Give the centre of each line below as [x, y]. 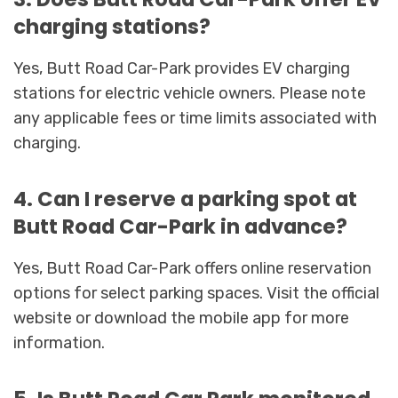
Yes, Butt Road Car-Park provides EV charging [182, 68]
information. [59, 342]
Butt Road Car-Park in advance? [180, 226]
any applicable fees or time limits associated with [195, 118]
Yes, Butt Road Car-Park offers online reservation [192, 268]
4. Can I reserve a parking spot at [185, 199]
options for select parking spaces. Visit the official [196, 293]
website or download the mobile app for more [181, 318]
